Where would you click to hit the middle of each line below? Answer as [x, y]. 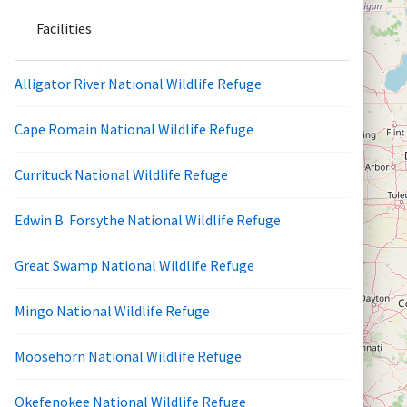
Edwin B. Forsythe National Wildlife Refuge [148, 220]
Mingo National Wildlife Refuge [112, 311]
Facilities [64, 28]
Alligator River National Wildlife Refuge [138, 83]
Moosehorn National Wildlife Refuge [128, 357]
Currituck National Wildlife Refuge [121, 175]
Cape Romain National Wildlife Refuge [134, 129]
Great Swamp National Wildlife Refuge [134, 266]
